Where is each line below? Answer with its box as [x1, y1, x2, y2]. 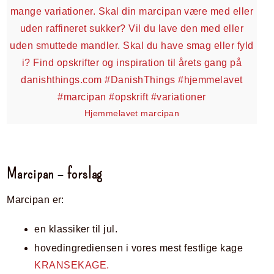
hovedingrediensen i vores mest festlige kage [34, 242, 243, 253]
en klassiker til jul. [34, 223, 118, 234]
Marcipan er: [7, 194, 64, 205]
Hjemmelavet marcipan [84, 108, 180, 118]
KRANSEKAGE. [34, 259, 109, 270]
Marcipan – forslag [7, 164, 103, 183]
